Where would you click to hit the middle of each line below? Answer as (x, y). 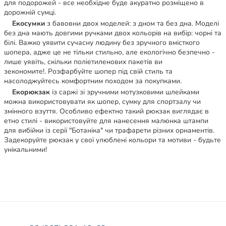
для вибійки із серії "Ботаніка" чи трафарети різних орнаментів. (109, 130)
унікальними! (26, 149)
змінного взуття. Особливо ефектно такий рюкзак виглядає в (106, 111)
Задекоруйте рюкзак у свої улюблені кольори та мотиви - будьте (112, 140)
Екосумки (29, 23)
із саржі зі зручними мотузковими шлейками (125, 92)
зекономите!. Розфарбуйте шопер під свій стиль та (88, 71)
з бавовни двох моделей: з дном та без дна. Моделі (132, 23)
